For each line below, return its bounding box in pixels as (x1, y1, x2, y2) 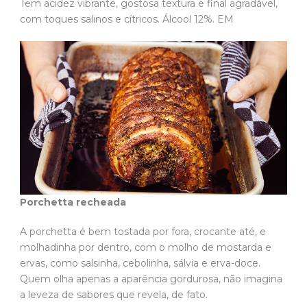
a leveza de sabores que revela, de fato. (20, 288, 210, 301)
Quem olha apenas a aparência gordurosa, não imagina (20, 272, 282, 285)
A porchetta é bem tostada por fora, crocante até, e (20, 225, 266, 238)
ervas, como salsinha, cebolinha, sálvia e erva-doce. (20, 256, 260, 269)
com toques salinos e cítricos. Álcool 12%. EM (20, 13, 236, 26)
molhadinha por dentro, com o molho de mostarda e (20, 241, 271, 254)
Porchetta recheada (20, 195, 129, 208)
